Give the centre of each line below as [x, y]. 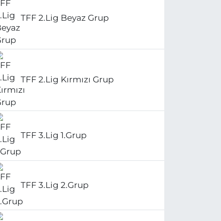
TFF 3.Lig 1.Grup [54, 135]
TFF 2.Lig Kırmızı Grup [68, 80]
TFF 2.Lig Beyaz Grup [65, 18]
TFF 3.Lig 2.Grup [55, 185]
